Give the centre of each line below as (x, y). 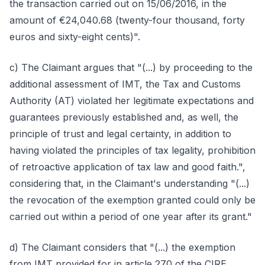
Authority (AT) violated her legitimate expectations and (132, 101)
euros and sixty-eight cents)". (75, 37)
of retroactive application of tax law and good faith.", (127, 167)
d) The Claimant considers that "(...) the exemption (122, 247)
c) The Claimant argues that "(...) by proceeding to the (131, 67)
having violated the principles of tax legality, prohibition (132, 150)
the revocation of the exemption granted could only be (132, 200)
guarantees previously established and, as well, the (124, 117)
